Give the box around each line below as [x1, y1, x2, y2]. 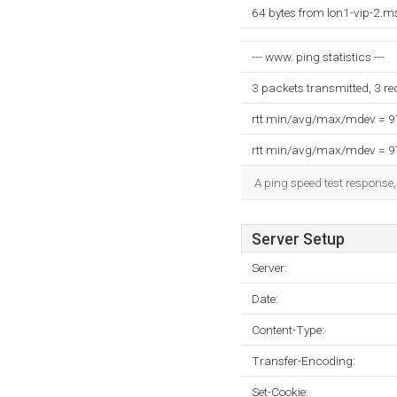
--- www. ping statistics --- [252, 50, 385, 64]
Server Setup [252, 230, 345, 248]
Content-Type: [252, 323, 324, 337]
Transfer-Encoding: [252, 354, 355, 368]
